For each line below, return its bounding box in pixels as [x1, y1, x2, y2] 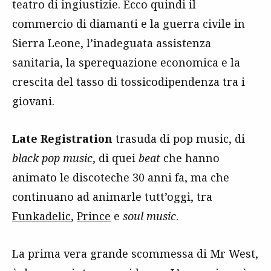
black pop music [12, 150, 93, 165]
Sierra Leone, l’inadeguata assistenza [12, 35, 211, 50]
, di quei [93, 150, 139, 165]
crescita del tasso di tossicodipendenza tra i [12, 74, 245, 89]
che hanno [160, 150, 220, 165]
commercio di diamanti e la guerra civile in [12, 16, 245, 31]
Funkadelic [12, 208, 71, 223]
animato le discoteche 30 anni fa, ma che [12, 169, 229, 184]
